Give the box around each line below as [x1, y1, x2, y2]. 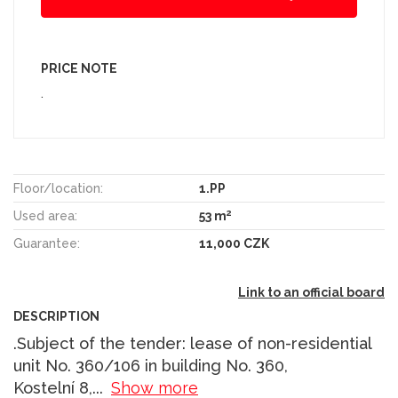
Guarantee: [13, 235, 80, 251]
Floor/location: [13, 180, 103, 195]
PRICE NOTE [41, 60, 117, 76]
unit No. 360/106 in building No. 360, [13, 355, 288, 375]
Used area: [13, 208, 77, 223]
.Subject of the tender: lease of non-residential [13, 333, 371, 353]
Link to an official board [238, 284, 385, 299]
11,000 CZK [199, 235, 269, 251]
